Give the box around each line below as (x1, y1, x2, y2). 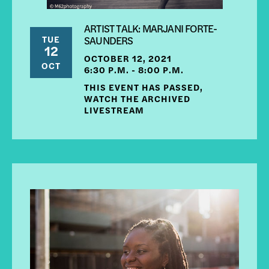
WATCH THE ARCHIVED (84, 92, 190, 105)
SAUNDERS (84, 32, 133, 48)
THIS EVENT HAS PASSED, (84, 80, 203, 94)
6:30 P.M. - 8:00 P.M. (84, 63, 184, 76)
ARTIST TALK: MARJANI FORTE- (84, 20, 217, 36)
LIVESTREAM (84, 103, 144, 116)
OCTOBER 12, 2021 (84, 52, 172, 65)
